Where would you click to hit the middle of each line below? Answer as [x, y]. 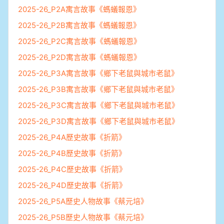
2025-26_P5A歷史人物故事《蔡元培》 [83, 201]
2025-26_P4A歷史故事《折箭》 [72, 137]
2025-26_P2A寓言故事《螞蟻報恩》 [79, 9]
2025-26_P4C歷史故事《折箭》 [72, 169]
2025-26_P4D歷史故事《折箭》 [72, 185]
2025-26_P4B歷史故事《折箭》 [72, 153]
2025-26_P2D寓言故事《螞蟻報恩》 [79, 57]
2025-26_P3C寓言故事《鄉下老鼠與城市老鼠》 [98, 105]
